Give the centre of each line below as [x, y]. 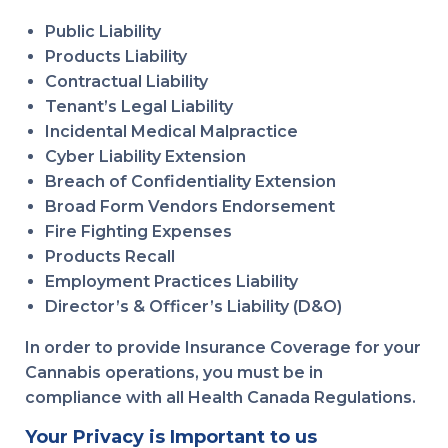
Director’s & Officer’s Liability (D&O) [193, 306]
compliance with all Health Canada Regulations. [220, 397]
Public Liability [103, 31]
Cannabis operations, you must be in [174, 372]
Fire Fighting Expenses [138, 231]
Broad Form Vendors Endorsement [190, 206]
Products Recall [110, 256]
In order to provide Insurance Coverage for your [223, 347]
